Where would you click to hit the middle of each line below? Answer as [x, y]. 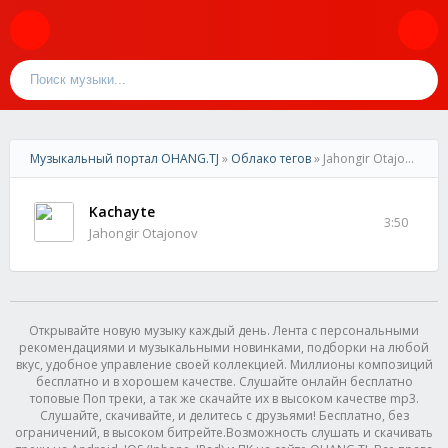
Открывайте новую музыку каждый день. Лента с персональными [224, 330]
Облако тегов [271, 158]
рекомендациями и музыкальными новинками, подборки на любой [224, 347]
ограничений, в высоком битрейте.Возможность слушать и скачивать [224, 432]
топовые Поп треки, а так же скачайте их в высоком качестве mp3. [224, 398]
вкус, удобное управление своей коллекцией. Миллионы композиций [224, 364]
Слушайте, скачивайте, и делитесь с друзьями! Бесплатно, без [224, 415]
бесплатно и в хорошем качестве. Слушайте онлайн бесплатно [224, 381]
